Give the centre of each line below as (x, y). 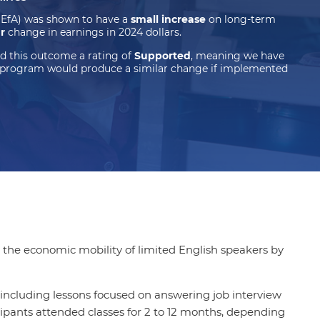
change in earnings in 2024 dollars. (94, 32)
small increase (168, 19)
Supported (162, 55)
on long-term (240, 19)
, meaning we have (237, 55)
